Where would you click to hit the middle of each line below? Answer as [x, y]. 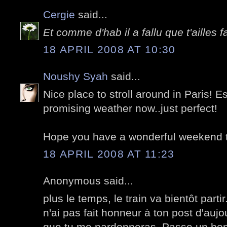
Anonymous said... [88, 181]
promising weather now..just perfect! [130, 108]
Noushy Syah [75, 77]
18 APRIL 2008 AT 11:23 [109, 154]
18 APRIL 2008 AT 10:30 [109, 50]
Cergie [59, 15]
